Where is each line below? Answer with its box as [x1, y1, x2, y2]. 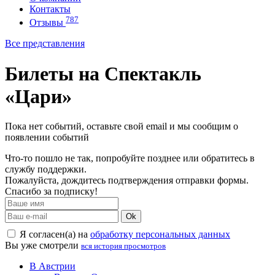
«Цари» [5, 85, 72, 107]
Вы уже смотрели [5, 240, 81, 251]
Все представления [5, 38, 85, 49]
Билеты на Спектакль [5, 62, 201, 85]
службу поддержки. [5, 164, 87, 175]
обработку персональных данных [90, 229, 230, 240]
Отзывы [29, 17, 66, 28]
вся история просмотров [81, 241, 166, 251]
